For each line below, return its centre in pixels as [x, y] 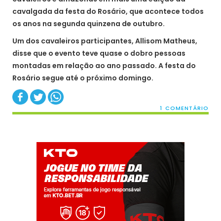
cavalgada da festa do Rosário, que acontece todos [108, 11]
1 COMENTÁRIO [184, 108]
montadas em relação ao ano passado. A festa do [104, 66]
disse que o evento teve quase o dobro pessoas [99, 53]
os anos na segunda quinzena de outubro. [89, 24]
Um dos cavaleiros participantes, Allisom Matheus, [105, 41]
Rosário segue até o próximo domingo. [83, 78]
